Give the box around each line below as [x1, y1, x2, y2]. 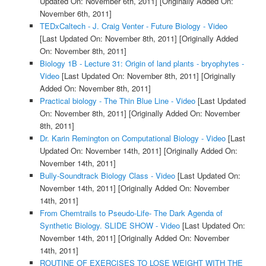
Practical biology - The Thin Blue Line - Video [39, 95, 195, 107]
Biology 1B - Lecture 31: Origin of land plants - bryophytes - [39, 58, 244, 69]
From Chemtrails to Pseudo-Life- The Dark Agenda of [39, 207, 223, 219]
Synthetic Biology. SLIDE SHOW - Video [39, 220, 180, 232]
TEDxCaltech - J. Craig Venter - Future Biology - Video [39, 20, 227, 32]
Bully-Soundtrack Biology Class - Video [39, 170, 175, 182]
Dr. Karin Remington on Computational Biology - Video [39, 132, 226, 144]
